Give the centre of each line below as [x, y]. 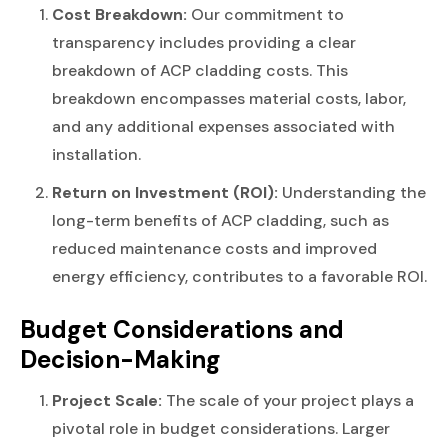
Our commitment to [265, 14]
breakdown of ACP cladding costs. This [200, 70]
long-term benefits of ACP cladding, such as [220, 220]
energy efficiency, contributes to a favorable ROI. [239, 276]
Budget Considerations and [182, 329]
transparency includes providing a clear [204, 42]
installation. [96, 154]
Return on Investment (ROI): [165, 192]
